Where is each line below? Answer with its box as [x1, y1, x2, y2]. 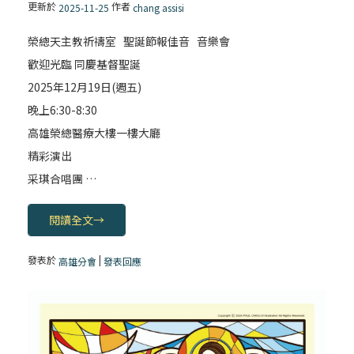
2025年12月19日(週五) [28, 79, 142, 95]
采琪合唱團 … [28, 171, 97, 186]
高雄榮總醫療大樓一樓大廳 [28, 125, 161, 141]
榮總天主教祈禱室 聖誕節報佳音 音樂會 [28, 33, 231, 49]
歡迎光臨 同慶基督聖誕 [28, 56, 141, 72]
